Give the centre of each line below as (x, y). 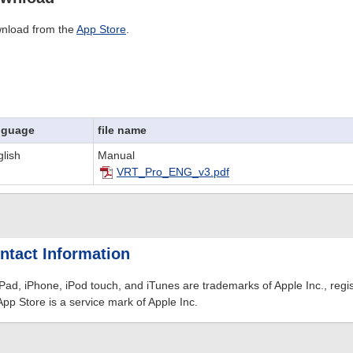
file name (123, 130)
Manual (117, 155)
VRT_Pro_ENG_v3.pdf (173, 172)
